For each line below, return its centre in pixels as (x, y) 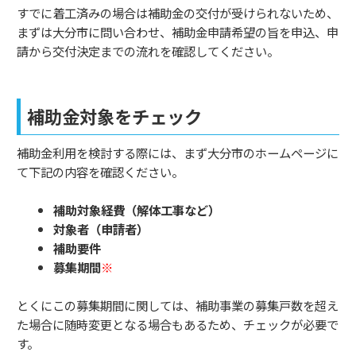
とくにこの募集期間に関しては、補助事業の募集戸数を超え (178, 306)
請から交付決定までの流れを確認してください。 (148, 51)
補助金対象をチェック (114, 116)
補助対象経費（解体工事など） (137, 210)
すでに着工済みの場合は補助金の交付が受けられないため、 (178, 13)
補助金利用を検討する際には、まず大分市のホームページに (178, 153)
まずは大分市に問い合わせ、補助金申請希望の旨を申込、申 (178, 32)
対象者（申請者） (101, 229)
